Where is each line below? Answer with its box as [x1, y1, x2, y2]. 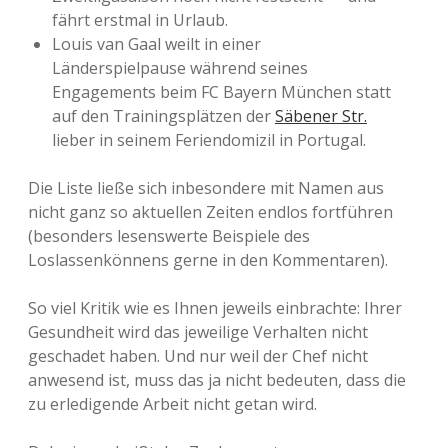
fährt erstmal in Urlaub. [52, 9, 228, 31]
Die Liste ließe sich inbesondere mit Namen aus [28, 177, 384, 199]
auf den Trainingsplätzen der [52, 105, 275, 127]
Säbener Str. [275, 105, 367, 127]
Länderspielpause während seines [52, 57, 308, 79]
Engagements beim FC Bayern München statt [52, 81, 391, 103]
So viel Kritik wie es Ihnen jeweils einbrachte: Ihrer [28, 297, 402, 319]
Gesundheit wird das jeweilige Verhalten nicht [28, 321, 368, 343]
